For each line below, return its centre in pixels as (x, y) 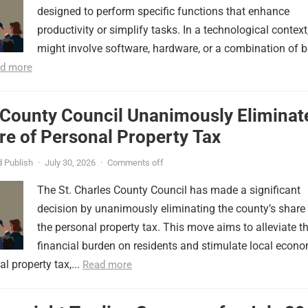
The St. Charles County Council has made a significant (169, 190)
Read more (107, 265)
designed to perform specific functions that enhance (163, 11)
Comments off (135, 163)
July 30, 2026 (70, 163)
